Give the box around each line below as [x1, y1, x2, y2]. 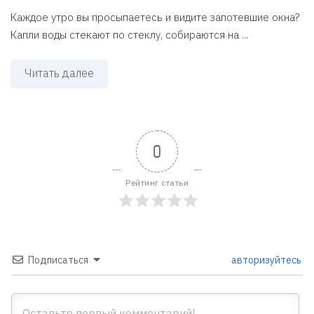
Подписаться [28, 253, 88, 266]
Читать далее [25, 65, 94, 80]
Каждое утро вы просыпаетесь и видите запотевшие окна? [11, 10, 299, 24]
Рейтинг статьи [125, 177, 189, 188]
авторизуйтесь [229, 253, 301, 266]
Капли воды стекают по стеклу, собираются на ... [11, 27, 248, 41]
